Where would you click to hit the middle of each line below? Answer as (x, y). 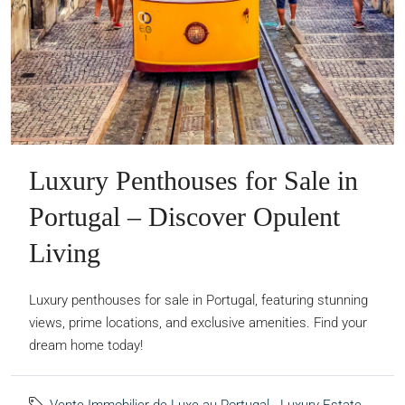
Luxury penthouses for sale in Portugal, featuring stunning (198, 301)
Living (65, 253)
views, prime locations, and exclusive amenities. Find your (198, 323)
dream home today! (86, 346)
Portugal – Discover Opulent (184, 217)
